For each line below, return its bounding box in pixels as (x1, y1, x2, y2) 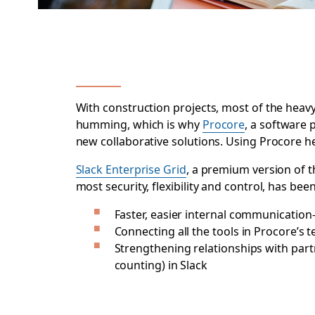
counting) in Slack (114, 256, 208, 273)
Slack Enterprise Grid (75, 160, 186, 177)
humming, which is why (75, 115, 202, 132)
